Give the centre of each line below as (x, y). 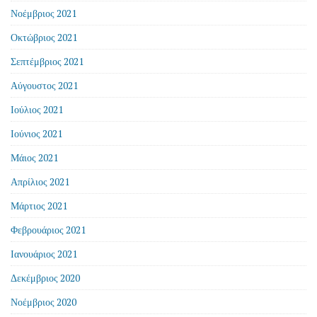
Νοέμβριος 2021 (44, 13)
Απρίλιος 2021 (40, 181)
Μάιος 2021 (34, 157)
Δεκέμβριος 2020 (45, 278)
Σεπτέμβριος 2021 (47, 61)
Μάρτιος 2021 (39, 206)
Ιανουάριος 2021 (44, 254)
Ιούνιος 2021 (36, 133)
